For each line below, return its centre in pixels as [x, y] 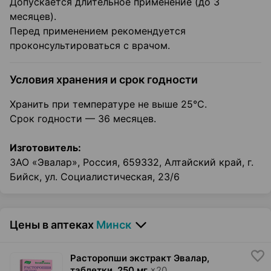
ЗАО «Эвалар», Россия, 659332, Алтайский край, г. [132, 162]
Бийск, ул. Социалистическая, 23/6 [95, 177]
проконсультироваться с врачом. [90, 46]
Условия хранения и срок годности [104, 80]
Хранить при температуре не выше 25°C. [108, 104]
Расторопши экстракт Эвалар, [140, 258]
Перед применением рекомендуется [98, 31]
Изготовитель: [45, 148]
